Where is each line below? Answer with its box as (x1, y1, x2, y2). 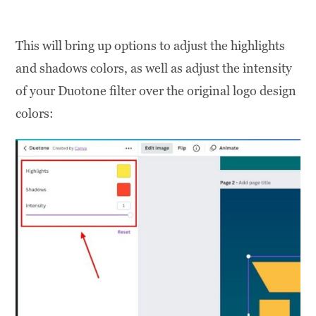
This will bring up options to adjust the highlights (16, 37, 286, 54)
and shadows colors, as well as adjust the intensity (16, 59, 293, 76)
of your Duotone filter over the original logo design (16, 82, 297, 99)
